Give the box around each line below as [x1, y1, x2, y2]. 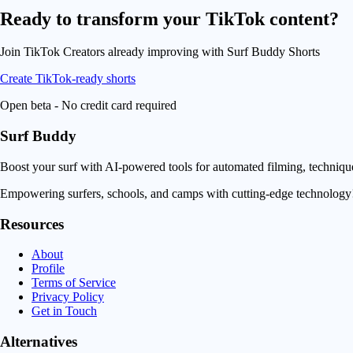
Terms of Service [32, 276, 116, 290]
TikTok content [206, 8, 329, 29]
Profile [32, 262, 65, 276]
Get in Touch [32, 304, 97, 318]
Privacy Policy [32, 290, 104, 304]
